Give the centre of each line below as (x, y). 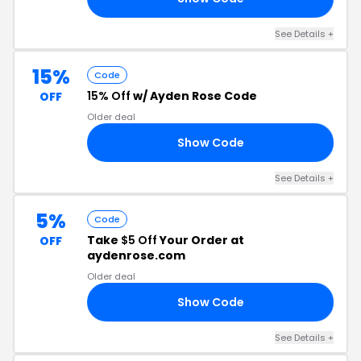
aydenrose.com (136, 255)
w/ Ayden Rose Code (194, 96)
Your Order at (201, 240)
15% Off (109, 96)
